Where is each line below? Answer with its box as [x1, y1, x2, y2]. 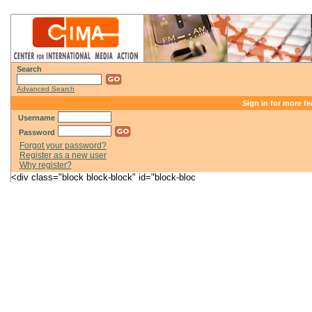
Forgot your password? [19, 141, 107, 150]
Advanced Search [17, 85, 75, 93]
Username [18, 114, 55, 122]
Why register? [19, 160, 72, 169]
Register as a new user [19, 150, 107, 159]
